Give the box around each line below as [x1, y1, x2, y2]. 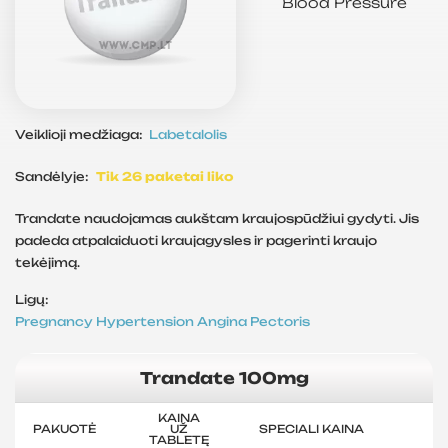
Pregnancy [15, 314, 96, 330]
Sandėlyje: [15, 169, 92, 185]
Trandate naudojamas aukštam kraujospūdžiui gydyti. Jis [15, 211, 419, 227]
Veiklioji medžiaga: [15, 127, 149, 143]
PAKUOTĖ [33, 422, 96, 437]
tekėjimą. [15, 255, 80, 271]
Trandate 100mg [139, 368, 309, 389]
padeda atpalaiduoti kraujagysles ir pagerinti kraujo [15, 233, 377, 249]
